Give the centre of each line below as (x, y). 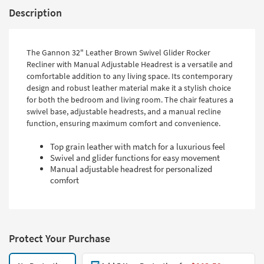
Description (35, 13)
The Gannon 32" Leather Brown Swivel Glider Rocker (118, 53)
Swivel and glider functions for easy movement (135, 158)
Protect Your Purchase (60, 239)
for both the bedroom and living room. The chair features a (130, 100)
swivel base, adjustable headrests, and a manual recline (124, 112)
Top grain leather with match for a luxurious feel (138, 147)
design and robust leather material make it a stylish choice (129, 88)
